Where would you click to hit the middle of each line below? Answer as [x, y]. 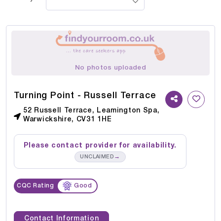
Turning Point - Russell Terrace [85, 96]
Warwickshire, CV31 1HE [68, 120]
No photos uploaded [110, 68]
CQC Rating [35, 186]
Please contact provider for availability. [100, 146]
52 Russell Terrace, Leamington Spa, [92, 111]
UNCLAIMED [97, 157]
